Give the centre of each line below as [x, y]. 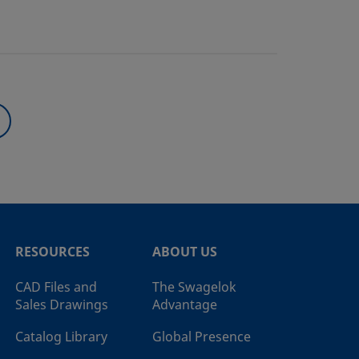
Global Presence [202, 337]
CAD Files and [56, 287]
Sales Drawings [62, 305]
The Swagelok [194, 287]
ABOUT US [185, 252]
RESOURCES [52, 252]
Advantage [185, 305]
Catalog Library [61, 337]
